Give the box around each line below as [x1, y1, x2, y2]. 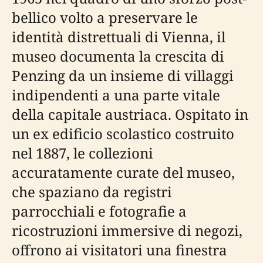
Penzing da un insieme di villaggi [12, 66, 234, 85]
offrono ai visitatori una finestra [12, 240, 227, 259]
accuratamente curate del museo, [12, 163, 235, 182]
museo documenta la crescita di [12, 46, 224, 66]
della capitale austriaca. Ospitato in [12, 104, 248, 124]
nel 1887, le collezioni [12, 143, 153, 163]
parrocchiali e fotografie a [12, 201, 187, 221]
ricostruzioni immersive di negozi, [12, 221, 242, 240]
